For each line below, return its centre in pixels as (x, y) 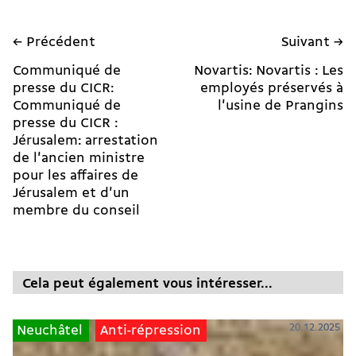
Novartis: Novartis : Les (269, 72)
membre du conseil (76, 211)
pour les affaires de (75, 176)
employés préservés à (272, 89)
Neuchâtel (50, 331)
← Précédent (54, 43)
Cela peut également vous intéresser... (147, 284)
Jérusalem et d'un (71, 194)
